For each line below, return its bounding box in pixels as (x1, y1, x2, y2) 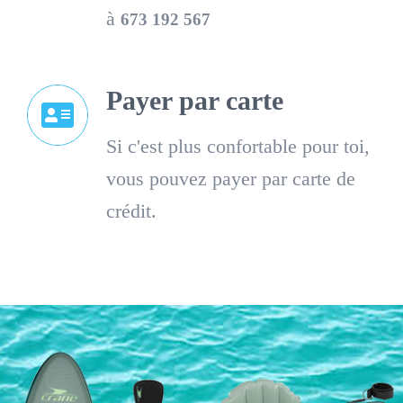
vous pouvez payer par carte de (105, 166, 355, 190)
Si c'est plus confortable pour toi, (105, 134, 370, 157)
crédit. (105, 199, 157, 222)
